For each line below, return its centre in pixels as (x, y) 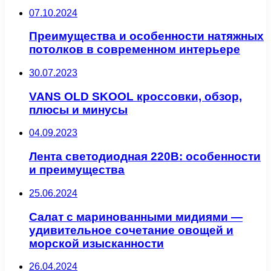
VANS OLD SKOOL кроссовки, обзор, (135, 96)
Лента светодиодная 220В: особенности (145, 157)
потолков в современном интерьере (135, 50)
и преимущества (77, 170)
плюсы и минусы (78, 109)
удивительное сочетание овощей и (131, 230)
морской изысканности (96, 243)
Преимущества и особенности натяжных (146, 36)
